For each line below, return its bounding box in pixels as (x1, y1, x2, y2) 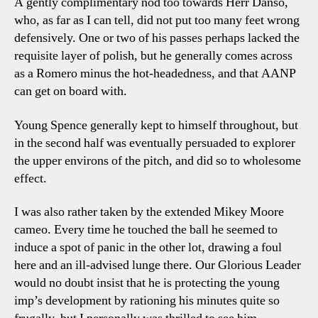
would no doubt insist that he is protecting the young (14, 275, 280, 291)
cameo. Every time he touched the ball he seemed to (14, 221, 278, 238)
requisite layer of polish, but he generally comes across (14, 48, 292, 64)
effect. (14, 170, 47, 187)
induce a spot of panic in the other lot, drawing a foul (14, 239, 282, 256)
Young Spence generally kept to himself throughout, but (14, 116, 298, 133)
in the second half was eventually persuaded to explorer (14, 134, 295, 151)
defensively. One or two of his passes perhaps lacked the (14, 30, 300, 46)
